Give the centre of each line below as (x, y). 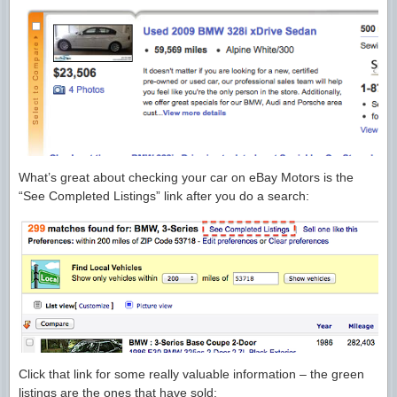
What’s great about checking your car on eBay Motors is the (186, 177)
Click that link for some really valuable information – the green (191, 374)
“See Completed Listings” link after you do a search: (164, 195)
